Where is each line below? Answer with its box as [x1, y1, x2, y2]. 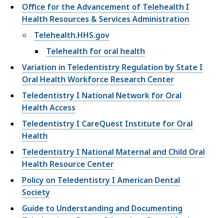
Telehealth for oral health [46, 46, 145, 57]
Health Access [22, 102, 75, 113]
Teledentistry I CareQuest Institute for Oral [22, 118, 193, 129]
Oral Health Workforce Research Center [22, 74, 174, 85]
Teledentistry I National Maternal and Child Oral [22, 146, 205, 158]
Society [22, 187, 50, 198]
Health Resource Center [22, 159, 114, 170]
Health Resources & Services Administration [22, 14, 189, 25]
